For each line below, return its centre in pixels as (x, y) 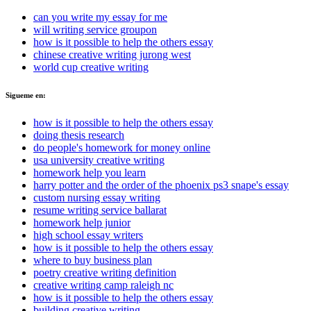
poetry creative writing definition (105, 272)
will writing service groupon (95, 30)
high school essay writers (88, 235)
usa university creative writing (99, 160)
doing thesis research (79, 135)
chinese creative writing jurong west (112, 54)
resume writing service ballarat (100, 210)
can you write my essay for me (100, 17)
